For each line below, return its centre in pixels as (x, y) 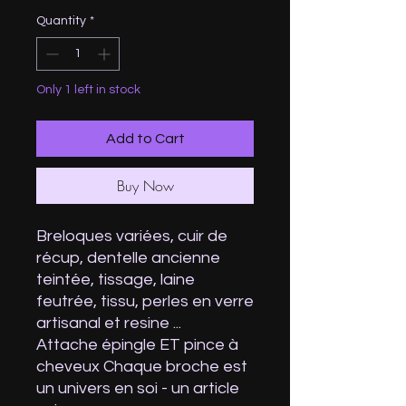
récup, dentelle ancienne (128, 258)
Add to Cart (145, 139)
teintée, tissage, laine (116, 280)
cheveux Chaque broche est (142, 367)
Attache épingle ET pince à (137, 345)
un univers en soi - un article (138, 388)
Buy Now (145, 186)
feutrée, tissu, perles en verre (145, 301)
